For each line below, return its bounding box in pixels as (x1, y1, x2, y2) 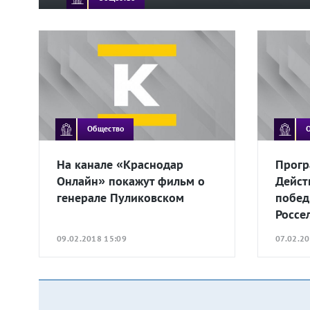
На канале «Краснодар (57, 156, 183, 172)
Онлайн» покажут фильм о (57, 172, 205, 189)
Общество (87, 123, 125, 134)
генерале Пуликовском (57, 189, 184, 206)
